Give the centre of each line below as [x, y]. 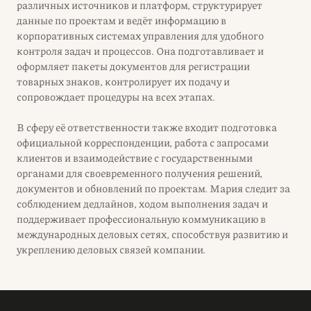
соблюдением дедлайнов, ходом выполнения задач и [142, 203]
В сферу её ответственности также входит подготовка [147, 127]
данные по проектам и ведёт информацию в [121, 20]
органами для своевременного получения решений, [140, 173]
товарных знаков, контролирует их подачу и [123, 81]
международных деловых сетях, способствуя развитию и [152, 234]
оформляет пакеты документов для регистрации [133, 66]
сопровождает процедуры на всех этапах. [116, 96]
